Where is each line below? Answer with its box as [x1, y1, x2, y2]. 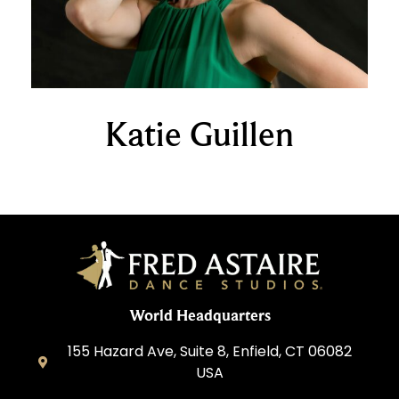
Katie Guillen [105, 114, 294, 155]
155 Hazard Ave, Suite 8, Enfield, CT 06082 [67, 340, 352, 362]
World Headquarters [128, 305, 271, 324]
